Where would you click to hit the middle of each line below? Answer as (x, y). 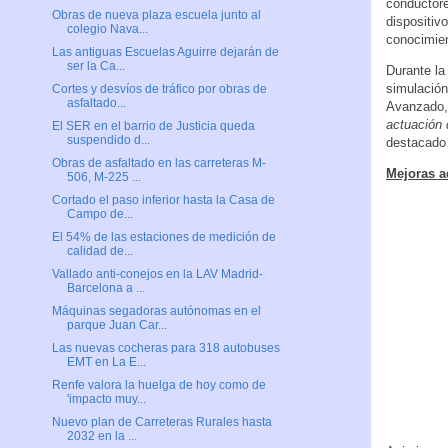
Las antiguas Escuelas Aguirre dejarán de (165, 52)
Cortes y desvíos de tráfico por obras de (159, 89)
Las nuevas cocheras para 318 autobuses (165, 348)
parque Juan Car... (116, 325)
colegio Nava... (107, 29)
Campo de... (99, 214)
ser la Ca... (95, 66)
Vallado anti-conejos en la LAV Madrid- (157, 274)
